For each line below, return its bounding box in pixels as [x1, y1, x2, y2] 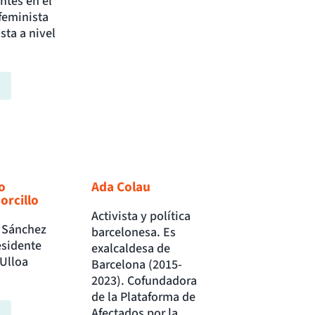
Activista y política [91, 207, 191, 226]
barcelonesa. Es [91, 224, 176, 242]
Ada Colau [91, 177, 151, 198]
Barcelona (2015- [91, 256, 183, 274]
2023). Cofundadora [91, 272, 198, 290]
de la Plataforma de [91, 288, 196, 307]
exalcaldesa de [91, 240, 171, 258]
